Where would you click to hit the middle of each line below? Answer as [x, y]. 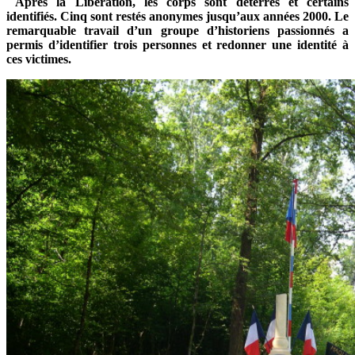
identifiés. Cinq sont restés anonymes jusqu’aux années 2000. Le [177, 16]
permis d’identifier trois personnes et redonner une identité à [177, 44]
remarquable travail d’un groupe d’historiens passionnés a [177, 30]
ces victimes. [39, 59]
